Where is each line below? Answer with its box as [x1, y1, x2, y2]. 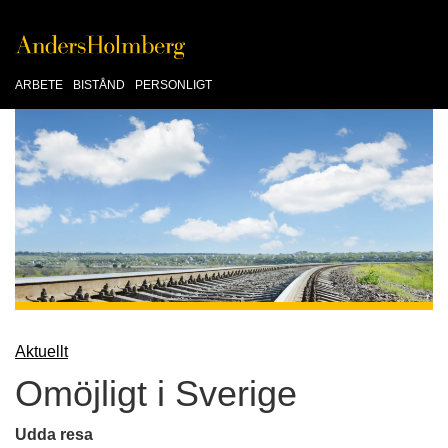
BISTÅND [73, 78, 125, 92]
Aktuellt [15, 342, 68, 360]
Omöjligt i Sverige [15, 372, 297, 414]
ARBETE [15, 78, 63, 92]
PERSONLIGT [135, 78, 212, 92]
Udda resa [15, 425, 93, 443]
